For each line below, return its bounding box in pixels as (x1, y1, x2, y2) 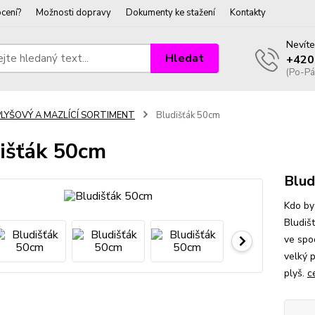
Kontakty (230, 6, 266, 19)
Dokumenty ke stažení (126, 6, 215, 19)
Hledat (165, 50, 205, 66)
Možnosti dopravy (36, 6, 111, 19)
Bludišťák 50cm (153, 109, 220, 122)
